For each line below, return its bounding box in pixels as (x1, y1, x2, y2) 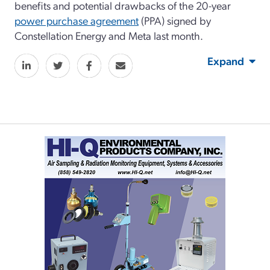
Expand (207, 53, 244, 67)
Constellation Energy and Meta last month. (14, 28, 203, 42)
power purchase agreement (14, 13, 139, 27)
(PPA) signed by (139, 13, 211, 27)
